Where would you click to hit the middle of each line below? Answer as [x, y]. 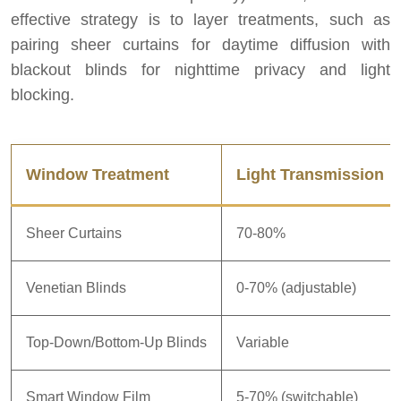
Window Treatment [98, 175]
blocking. [43, 95]
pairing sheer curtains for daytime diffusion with [200, 45]
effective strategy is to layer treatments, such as [200, 20]
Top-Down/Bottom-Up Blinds [116, 343]
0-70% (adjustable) [296, 288]
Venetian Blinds [76, 288]
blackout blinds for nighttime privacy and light [200, 70]
